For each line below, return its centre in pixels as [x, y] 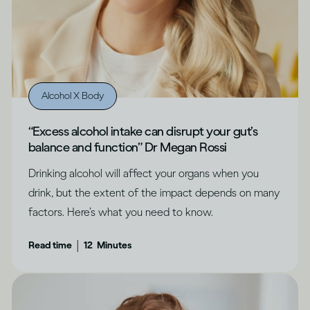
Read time [50, 245]
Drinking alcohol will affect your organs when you [144, 173]
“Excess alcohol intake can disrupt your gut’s [143, 131]
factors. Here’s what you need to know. [121, 212]
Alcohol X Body [73, 95]
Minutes [114, 245]
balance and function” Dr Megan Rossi [128, 147]
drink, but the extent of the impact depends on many [154, 192]
